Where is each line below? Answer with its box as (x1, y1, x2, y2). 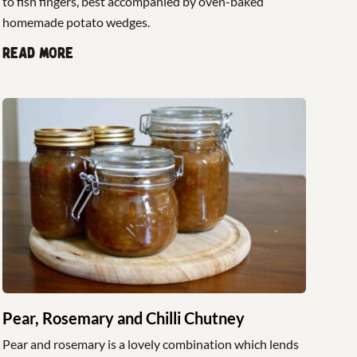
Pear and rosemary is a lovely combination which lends (2, 335, 299, 351)
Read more (2, 45, 73, 63)
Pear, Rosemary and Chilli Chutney (2, 308, 245, 328)
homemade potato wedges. (2, 14, 150, 30)
